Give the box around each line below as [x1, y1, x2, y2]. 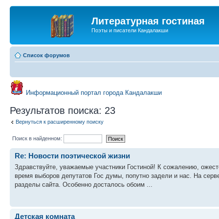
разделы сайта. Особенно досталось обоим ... [15, 180, 153, 188]
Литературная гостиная [91, 16, 205, 26]
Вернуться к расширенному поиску [16, 118, 104, 125]
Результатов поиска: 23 [10, 105, 115, 116]
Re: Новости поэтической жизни [15, 152, 130, 160]
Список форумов [23, 52, 70, 58]
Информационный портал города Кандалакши [26, 88, 162, 96]
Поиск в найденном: [12, 135, 64, 141]
